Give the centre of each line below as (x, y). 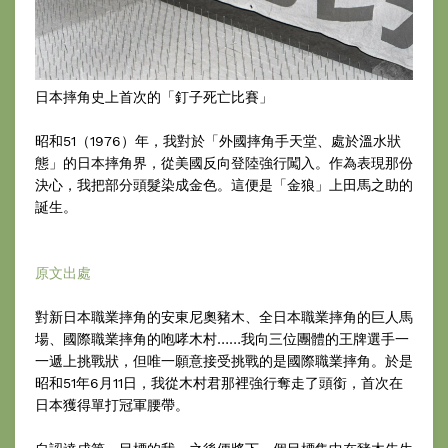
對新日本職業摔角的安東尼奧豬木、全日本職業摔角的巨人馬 (224, 317)
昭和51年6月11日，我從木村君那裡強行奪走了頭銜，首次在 (219, 383)
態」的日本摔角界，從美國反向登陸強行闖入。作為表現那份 (224, 163)
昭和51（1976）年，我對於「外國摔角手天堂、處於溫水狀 (218, 141)
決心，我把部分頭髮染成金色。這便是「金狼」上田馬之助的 (224, 185)
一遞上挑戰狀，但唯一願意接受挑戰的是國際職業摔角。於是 (224, 361)
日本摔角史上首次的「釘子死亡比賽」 (154, 97)
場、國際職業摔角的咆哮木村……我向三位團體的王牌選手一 (222, 339)
